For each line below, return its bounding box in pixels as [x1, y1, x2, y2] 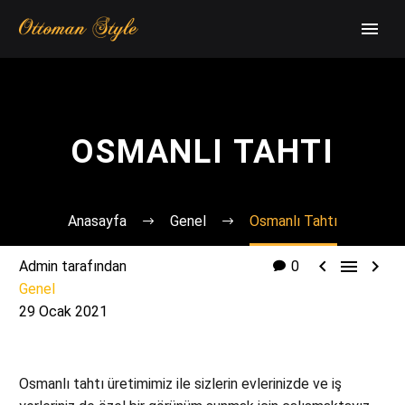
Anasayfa [68, 212, 127, 230]
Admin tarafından [19, 258, 127, 275]
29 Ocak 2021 [19, 303, 108, 320]
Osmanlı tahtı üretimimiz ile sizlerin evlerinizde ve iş [19, 375, 342, 392]
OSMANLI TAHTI [71, 133, 334, 171]
